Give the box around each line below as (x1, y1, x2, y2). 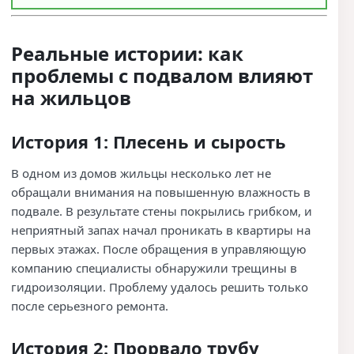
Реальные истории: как (11, 40, 243, 66)
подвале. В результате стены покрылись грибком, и (11, 202, 312, 219)
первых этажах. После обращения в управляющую (11, 240, 307, 257)
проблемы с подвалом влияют (11, 62, 313, 88)
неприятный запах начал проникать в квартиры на (11, 221, 311, 238)
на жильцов (11, 84, 131, 111)
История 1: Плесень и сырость (11, 130, 286, 154)
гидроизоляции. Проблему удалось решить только (11, 278, 308, 295)
